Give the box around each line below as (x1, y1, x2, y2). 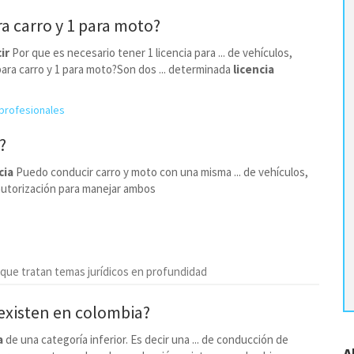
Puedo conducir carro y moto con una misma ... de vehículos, (13, 164, 308, 179)
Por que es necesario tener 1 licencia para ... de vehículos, (9, 45, 292, 60)
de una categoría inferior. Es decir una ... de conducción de (3, 332, 288, 347)
